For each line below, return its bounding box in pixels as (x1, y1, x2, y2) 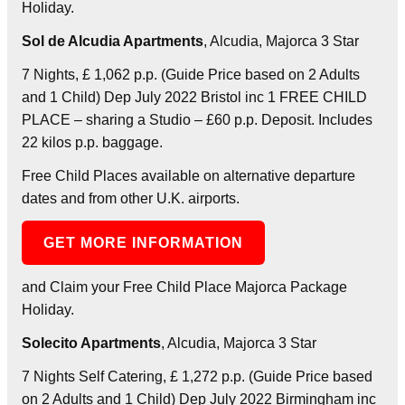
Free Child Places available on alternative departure (22, 167, 355, 184)
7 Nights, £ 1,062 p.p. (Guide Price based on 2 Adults (22, 66, 360, 82)
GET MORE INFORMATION (43, 234, 244, 250)
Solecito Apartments (22, 334, 161, 351)
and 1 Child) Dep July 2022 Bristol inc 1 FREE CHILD (22, 89, 367, 105)
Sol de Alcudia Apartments (22, 33, 203, 49)
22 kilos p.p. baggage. (22, 134, 163, 150)
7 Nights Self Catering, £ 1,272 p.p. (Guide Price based (22, 368, 372, 384)
